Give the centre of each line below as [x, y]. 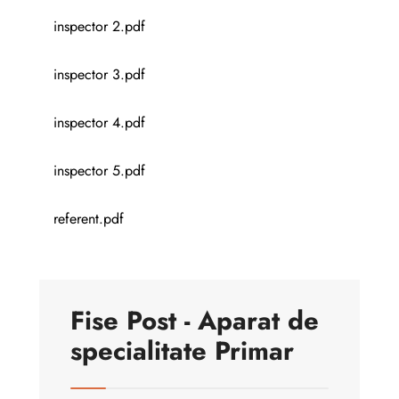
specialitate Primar [182, 350]
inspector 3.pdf [99, 74]
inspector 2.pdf [99, 26]
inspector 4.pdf [99, 122]
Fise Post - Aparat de [195, 320]
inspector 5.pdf [99, 170]
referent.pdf [89, 218]
